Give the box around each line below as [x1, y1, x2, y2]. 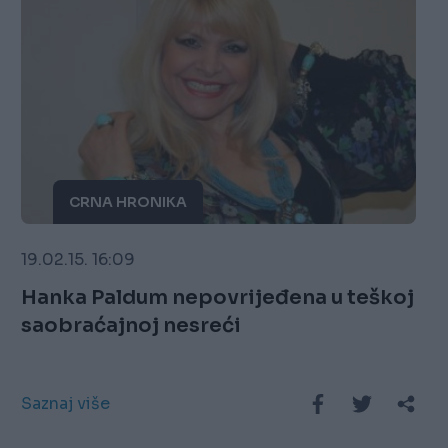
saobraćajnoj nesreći [21, 313, 242, 339]
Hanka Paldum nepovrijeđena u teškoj [21, 285, 415, 311]
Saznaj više [21, 393, 111, 415]
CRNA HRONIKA [69, 193, 188, 212]
